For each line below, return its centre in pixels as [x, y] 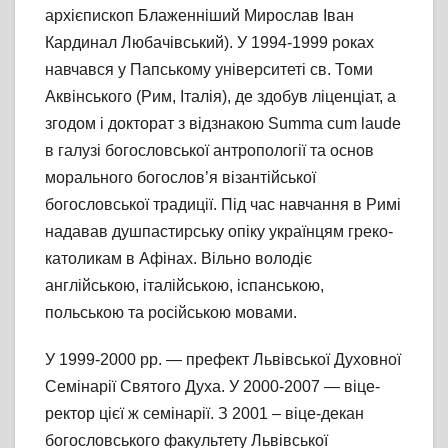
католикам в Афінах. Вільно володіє [178, 259]
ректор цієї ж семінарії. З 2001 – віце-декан [204, 414]
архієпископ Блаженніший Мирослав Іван [199, 16]
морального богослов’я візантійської [180, 178]
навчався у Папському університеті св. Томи [209, 70]
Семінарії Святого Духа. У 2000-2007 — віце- [212, 387]
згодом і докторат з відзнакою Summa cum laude [223, 124]
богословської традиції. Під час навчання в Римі [223, 205]
